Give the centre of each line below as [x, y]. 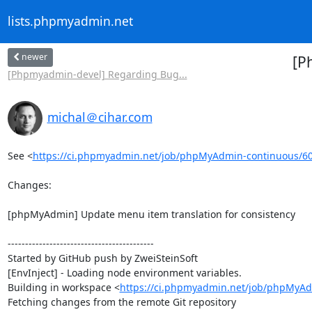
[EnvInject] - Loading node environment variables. [124, 272]
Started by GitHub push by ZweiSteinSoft [102, 258]
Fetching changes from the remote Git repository [122, 302]
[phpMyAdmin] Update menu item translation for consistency [151, 214]
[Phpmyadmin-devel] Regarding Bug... [97, 74]
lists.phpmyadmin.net [70, 21]
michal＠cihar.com [100, 117]
